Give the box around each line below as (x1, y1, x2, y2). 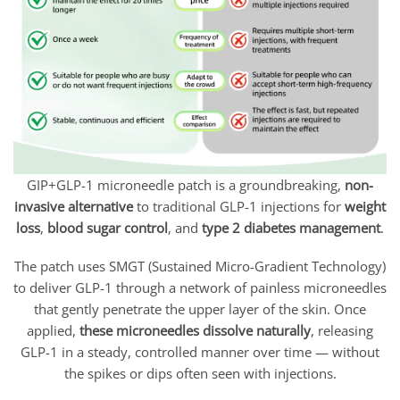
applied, (27, 321, 79, 340)
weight (345, 196, 386, 215)
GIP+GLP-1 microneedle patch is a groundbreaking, (27, 175, 345, 194)
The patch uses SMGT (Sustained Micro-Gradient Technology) (14, 257, 386, 276)
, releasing (311, 321, 373, 340)
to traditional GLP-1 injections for (133, 196, 345, 215)
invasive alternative (14, 196, 133, 215)
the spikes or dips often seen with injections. (63, 364, 337, 383)
